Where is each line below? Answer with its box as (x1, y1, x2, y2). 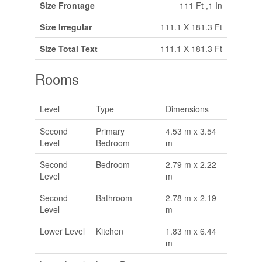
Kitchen (95, 225, 123, 237)
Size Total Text (39, 42, 98, 54)
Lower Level (39, 225, 85, 237)
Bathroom (95, 191, 132, 204)
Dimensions (165, 102, 209, 115)
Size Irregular (39, 20, 92, 33)
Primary (95, 125, 125, 137)
